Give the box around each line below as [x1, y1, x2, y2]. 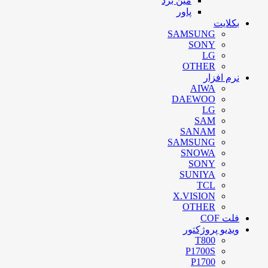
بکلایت [214, 17, 239, 28]
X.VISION [173, 190, 215, 201]
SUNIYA [179, 169, 215, 179]
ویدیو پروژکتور [183, 224, 239, 234]
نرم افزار [203, 72, 239, 83]
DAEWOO [172, 93, 215, 104]
